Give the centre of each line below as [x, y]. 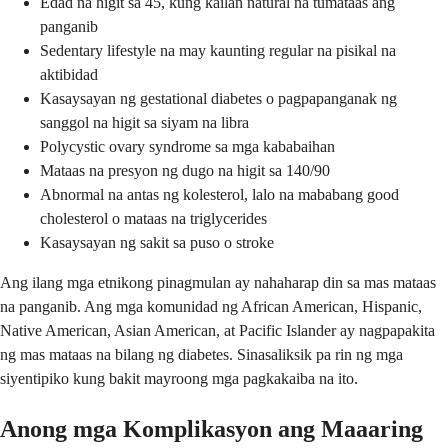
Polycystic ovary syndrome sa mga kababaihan [187, 147]
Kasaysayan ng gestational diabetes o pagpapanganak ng [218, 99]
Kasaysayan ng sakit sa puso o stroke [157, 243]
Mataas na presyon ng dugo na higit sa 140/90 [185, 171]
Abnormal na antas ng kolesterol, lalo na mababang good [219, 195]
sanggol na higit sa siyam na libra [144, 123]
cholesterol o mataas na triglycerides [153, 219]
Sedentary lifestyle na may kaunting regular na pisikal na [218, 51]
